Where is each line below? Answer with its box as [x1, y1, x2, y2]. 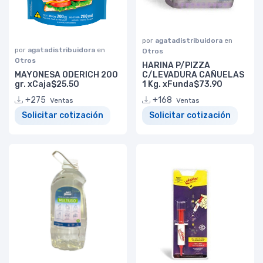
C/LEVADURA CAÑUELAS [142, 69, 244, 80]
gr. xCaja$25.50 [15, 79, 79, 89]
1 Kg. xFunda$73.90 [142, 79, 222, 89]
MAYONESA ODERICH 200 [15, 69, 118, 80]
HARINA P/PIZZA [142, 60, 210, 70]
